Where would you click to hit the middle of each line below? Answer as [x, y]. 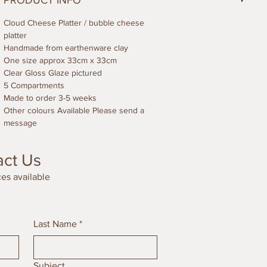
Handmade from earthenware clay [66, 48]
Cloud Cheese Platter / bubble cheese [74, 23]
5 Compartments [34, 86]
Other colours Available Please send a [74, 111]
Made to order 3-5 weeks [50, 98]
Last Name [55, 224]
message [20, 123]
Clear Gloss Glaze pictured [53, 73]
